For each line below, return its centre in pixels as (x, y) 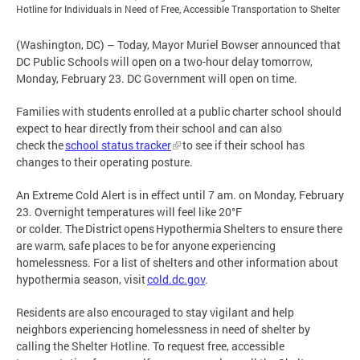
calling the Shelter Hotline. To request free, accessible (150, 346)
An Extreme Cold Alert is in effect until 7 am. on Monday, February (180, 194)
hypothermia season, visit (82, 279)
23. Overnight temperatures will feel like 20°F (129, 211)
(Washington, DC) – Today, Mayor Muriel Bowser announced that (178, 44)
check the (41, 145)
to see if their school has (243, 145)
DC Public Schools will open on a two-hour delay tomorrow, (164, 61)
